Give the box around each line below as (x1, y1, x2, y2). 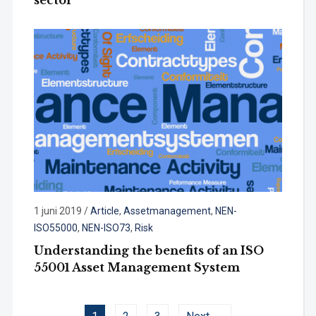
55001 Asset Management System (33, 260, 240, 275)
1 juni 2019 (33, 205, 82, 217)
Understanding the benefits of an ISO (33, 243, 264, 258)
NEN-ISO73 (81, 222, 130, 234)
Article (90, 205, 119, 217)
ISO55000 (33, 222, 78, 234)
